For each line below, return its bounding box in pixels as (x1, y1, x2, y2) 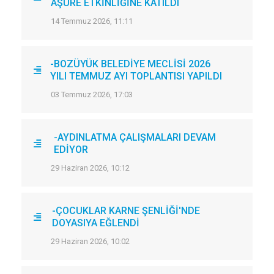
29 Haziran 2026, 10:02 (51, 236, 130, 246)
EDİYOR (53, 143, 88, 155)
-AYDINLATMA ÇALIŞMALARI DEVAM (53, 131, 216, 143)
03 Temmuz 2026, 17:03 (51, 89, 133, 99)
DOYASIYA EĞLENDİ (52, 217, 139, 229)
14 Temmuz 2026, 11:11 (51, 16, 133, 26)
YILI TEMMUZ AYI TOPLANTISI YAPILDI (50, 70, 222, 82)
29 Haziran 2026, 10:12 (51, 163, 130, 172)
